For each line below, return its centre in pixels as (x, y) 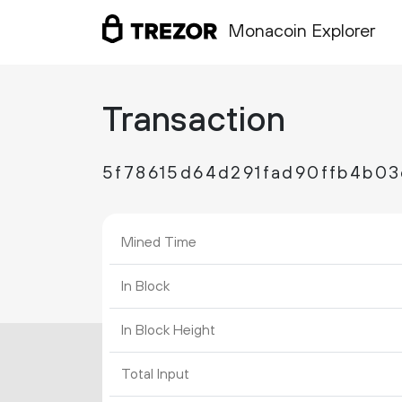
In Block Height (168, 330)
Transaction (194, 121)
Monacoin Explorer (301, 32)
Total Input (155, 374)
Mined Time (158, 242)
